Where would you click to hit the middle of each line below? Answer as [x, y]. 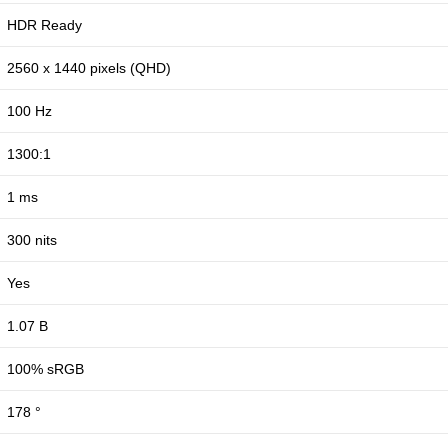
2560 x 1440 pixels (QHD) [89, 68]
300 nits [32, 240]
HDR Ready [44, 25]
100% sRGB [45, 369]
